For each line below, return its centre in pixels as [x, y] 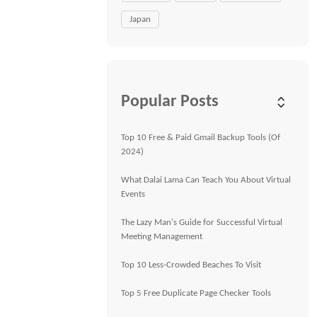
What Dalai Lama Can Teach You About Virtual [206, 180]
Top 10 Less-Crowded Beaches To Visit [191, 265]
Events [133, 194]
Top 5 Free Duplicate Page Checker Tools [196, 293]
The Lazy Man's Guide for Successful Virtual [202, 223]
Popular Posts [170, 102]
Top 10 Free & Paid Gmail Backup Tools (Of [201, 138]
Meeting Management [162, 237]
